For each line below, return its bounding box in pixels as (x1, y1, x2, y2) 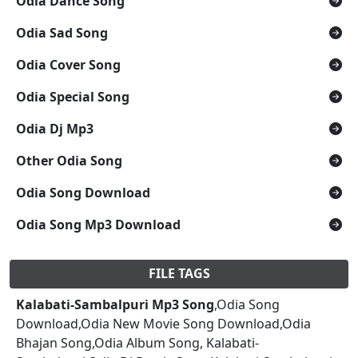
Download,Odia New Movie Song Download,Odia (16, 314, 311, 332)
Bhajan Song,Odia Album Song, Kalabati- (16, 333, 259, 352)
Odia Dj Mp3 (16, 119, 93, 137)
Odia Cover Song (16, 55, 121, 74)
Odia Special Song (16, 87, 129, 105)
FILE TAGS (148, 264, 210, 282)
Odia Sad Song (16, 23, 108, 42)
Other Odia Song (16, 151, 122, 169)
